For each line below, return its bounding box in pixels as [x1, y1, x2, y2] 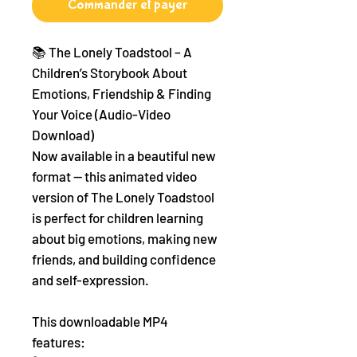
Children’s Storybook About [32, 65, 187, 80]
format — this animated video [32, 168, 197, 184]
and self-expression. [32, 272, 149, 288]
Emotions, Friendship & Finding [32, 85, 211, 101]
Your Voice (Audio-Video [32, 106, 171, 122]
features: [32, 334, 85, 350]
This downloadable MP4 [32, 313, 168, 329]
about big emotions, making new [32, 230, 218, 246]
